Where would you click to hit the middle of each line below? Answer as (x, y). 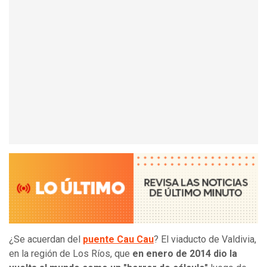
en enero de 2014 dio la (185, 254)
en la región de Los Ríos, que (71, 254)
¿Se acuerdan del (46, 240)
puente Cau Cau (118, 240)
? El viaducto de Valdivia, (205, 240)
